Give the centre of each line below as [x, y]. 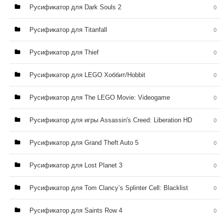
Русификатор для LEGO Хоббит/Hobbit [87, 75]
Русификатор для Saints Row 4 [76, 210]
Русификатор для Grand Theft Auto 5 [84, 143]
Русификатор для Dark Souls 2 [75, 7]
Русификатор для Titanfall [68, 30]
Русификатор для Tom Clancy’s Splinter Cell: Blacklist [109, 188]
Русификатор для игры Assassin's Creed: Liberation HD [111, 120]
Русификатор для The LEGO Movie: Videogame [100, 97]
